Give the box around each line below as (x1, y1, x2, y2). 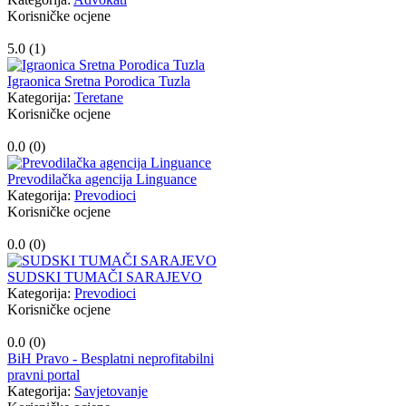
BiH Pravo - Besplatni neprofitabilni (7, 351, 214, 367)
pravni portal (7, 367, 80, 383)
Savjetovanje (74, 383, 148, 400)
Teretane (74, 90, 123, 106)
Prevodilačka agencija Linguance (7, 171, 197, 188)
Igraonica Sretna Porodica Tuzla (7, 73, 190, 90)
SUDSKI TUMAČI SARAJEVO (7, 269, 202, 285)
